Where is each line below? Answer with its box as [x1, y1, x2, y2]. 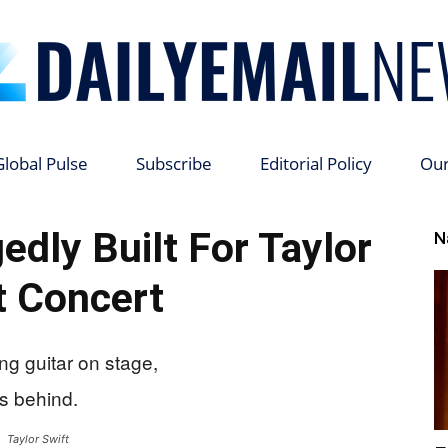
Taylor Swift [7, 432, 69, 446]
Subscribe [135, 152, 212, 175]
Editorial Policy [259, 152, 372, 175]
